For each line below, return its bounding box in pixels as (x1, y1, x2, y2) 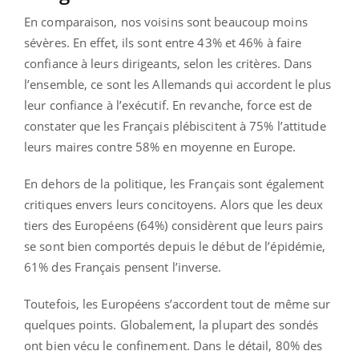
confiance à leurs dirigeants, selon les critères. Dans (24, 54, 313, 71)
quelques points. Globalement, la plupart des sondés (24, 316, 319, 333)
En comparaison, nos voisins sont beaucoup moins (24, 13, 308, 30)
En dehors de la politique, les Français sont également (24, 175, 325, 192)
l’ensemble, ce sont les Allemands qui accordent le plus (24, 75, 332, 92)
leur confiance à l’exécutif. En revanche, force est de (24, 96, 313, 113)
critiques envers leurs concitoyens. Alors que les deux (24, 196, 324, 212)
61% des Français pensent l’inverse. (24, 258, 222, 275)
